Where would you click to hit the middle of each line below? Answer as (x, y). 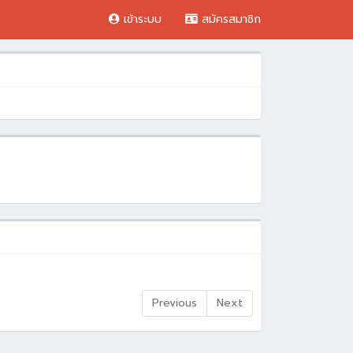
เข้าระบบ (143, 19)
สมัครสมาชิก (231, 19)
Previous (174, 303)
